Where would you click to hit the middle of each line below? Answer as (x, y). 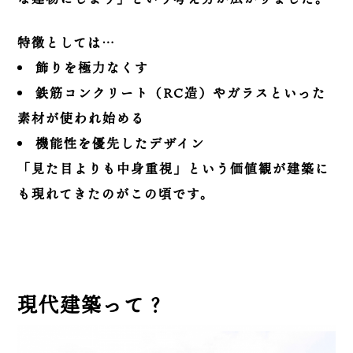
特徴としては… (67, 43)
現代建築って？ (92, 305)
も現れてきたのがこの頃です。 (116, 194)
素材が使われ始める (82, 119)
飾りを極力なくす (93, 68)
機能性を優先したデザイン (121, 144)
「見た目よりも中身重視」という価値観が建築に (174, 169)
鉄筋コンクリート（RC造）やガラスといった (181, 93)
